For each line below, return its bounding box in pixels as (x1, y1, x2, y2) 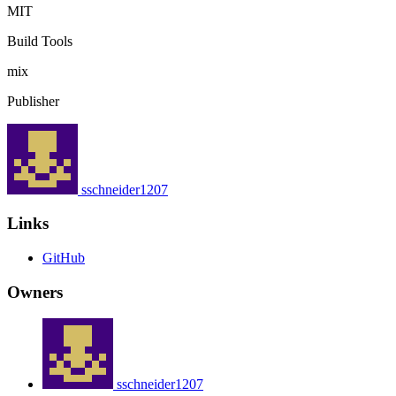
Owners (7, 282, 63, 301)
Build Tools (7, 33, 72, 49)
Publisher (7, 93, 59, 109)
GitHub (42, 249, 85, 265)
